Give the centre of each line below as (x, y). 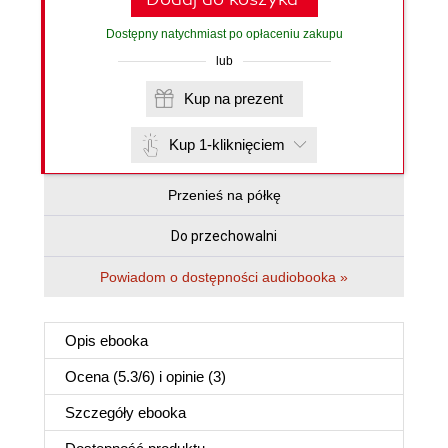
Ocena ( (91, 376)
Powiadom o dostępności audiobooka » (224, 277)
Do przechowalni (224, 236)
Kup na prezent (258, 98)
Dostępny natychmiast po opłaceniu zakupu (224, 34)
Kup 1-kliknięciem (227, 144)
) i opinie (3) (188, 376)
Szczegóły (101, 412)
